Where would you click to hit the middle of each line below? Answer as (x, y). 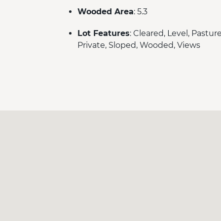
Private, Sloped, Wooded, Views (139, 45)
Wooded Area (106, 11)
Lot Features (104, 33)
